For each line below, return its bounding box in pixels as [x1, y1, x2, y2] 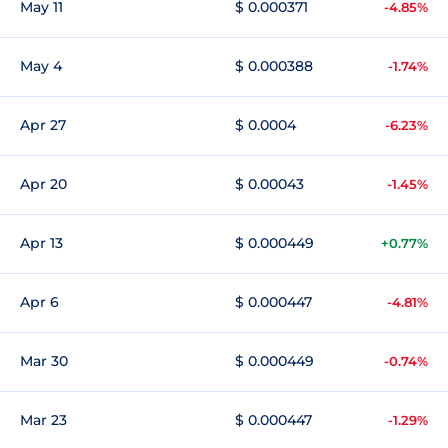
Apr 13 [20, 234, 63, 252]
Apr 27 [20, 116, 66, 134]
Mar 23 [20, 411, 67, 429]
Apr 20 [20, 175, 67, 193]
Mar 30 [20, 352, 68, 370]
